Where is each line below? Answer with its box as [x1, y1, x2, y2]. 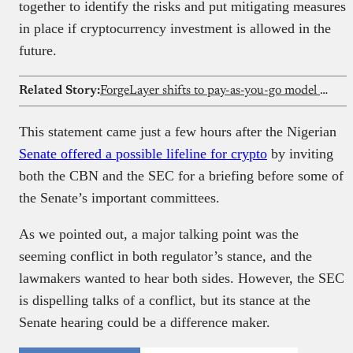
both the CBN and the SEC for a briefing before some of [19, 167, 344, 184]
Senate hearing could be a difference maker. [19, 314, 274, 330]
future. [19, 42, 57, 58]
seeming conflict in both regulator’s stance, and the [19, 247, 312, 264]
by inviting [267, 145, 333, 162]
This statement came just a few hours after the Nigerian [19, 123, 336, 139]
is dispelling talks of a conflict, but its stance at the [19, 292, 310, 308]
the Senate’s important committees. [19, 189, 224, 206]
